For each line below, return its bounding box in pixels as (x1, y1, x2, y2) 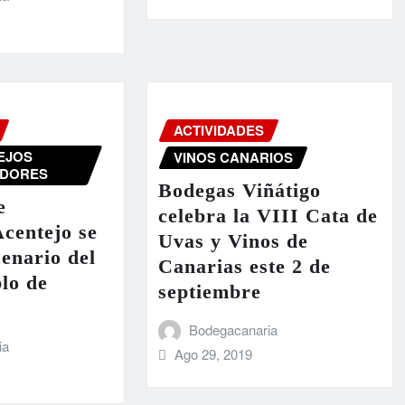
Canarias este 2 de (157, 254, 331, 278)
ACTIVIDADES (173, 120, 264, 141)
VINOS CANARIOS (173, 147, 293, 168)
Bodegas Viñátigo (157, 178, 321, 202)
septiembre (157, 279, 261, 303)
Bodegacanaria (189, 319, 278, 339)
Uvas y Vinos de (157, 229, 308, 252)
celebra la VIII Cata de (157, 203, 378, 227)
